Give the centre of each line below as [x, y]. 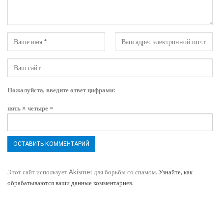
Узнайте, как [176, 172]
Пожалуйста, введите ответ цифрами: [61, 90]
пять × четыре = [30, 108]
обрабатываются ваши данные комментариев [70, 183]
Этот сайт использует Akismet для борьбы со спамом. [83, 172]
